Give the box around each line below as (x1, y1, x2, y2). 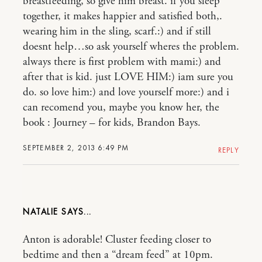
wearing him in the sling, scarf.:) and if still (23, 25, 211, 39)
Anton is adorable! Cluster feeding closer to (23, 233, 211, 247)
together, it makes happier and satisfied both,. (23, 9, 222, 23)
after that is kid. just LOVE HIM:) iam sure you (23, 70, 233, 84)
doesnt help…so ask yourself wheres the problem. (23, 40, 239, 54)
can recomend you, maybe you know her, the (23, 101, 219, 115)
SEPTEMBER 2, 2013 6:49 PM (23, 143, 129, 153)
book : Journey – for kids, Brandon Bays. (23, 116, 201, 130)
